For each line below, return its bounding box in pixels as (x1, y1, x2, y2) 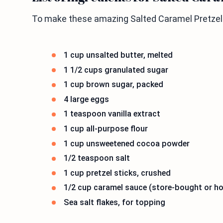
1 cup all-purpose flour (64, 123, 148, 133)
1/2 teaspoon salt (64, 153, 130, 163)
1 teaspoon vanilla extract (64, 109, 160, 119)
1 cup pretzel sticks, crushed (64, 168, 171, 178)
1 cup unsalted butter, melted (64, 50, 173, 60)
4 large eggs (64, 94, 109, 104)
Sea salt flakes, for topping (64, 197, 165, 207)
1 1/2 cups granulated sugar (64, 65, 168, 75)
